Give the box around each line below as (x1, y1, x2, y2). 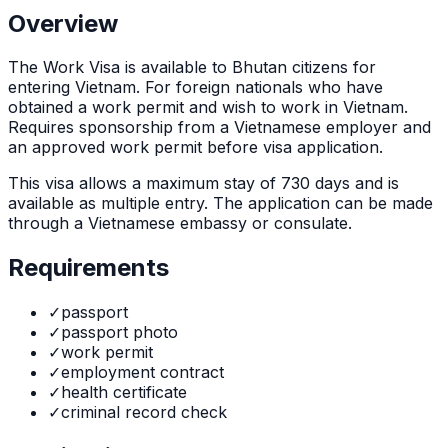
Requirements (8, 253, 169, 283)
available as (8, 193, 96, 214)
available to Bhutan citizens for (141, 57, 376, 78)
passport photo (61, 322, 178, 343)
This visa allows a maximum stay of (8, 173, 276, 194)
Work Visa (43, 57, 120, 78)
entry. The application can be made (160, 193, 433, 214)
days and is (315, 173, 399, 194)
